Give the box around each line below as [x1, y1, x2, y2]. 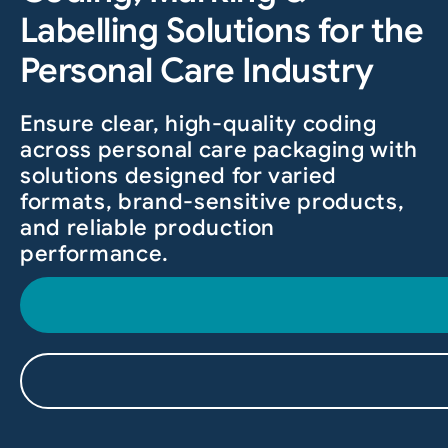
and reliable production [19, 214, 276, 242]
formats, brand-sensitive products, [19, 188, 405, 216]
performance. [19, 240, 169, 268]
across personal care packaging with [19, 136, 419, 164]
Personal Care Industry [19, 49, 374, 93]
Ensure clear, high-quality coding [19, 110, 377, 138]
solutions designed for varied [19, 162, 338, 190]
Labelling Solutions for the [19, 9, 424, 53]
